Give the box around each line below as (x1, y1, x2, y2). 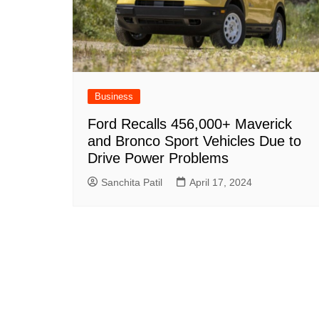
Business (95, 90, 133, 102)
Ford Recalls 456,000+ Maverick (88, 115, 292, 132)
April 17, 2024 (189, 176, 252, 188)
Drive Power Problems (88, 150, 229, 166)
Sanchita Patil (101, 176, 162, 188)
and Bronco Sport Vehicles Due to (88, 132, 301, 149)
